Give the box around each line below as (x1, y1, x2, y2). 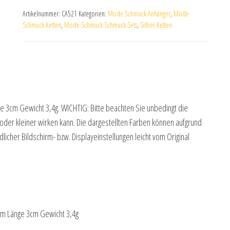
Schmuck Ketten (23, 20, 61, 30)
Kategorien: (79, 9, 108, 18)
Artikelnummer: (23, 9, 62, 18)
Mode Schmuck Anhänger (108, 9, 170, 18)
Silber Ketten (140, 20, 172, 30)
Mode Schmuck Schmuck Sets (64, 20, 137, 30)
